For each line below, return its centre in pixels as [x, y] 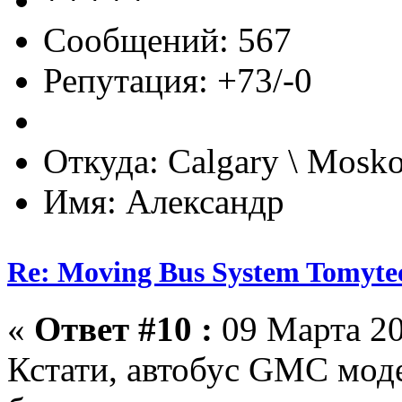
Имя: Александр [164, 201]
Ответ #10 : [123, 328]
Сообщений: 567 [167, 39]
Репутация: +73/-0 [178, 80]
